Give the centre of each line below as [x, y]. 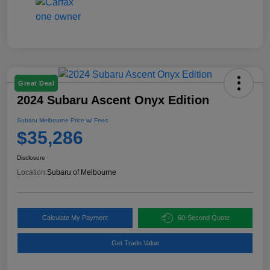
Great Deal [36, 83]
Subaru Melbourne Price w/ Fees [62, 121]
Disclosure [31, 158]
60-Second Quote [204, 218]
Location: [32, 173]
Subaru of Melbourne [82, 173]
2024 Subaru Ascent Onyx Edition [113, 100]
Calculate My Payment [75, 218]
